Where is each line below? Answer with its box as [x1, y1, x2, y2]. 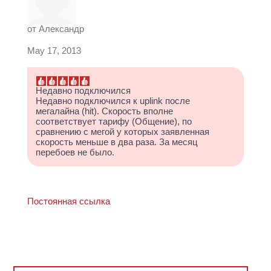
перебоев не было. [36, 147, 114, 157]
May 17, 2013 [27, 45, 81, 56]
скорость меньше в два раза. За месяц [36, 137, 198, 147]
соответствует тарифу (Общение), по [36, 116, 192, 126]
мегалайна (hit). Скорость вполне [36, 106, 173, 116]
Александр [39, 24, 84, 34]
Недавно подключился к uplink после [36, 96, 190, 106]
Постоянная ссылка [27, 197, 110, 207]
